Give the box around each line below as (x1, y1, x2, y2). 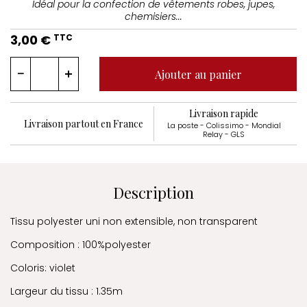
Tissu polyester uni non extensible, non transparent (10, 214, 258, 229)
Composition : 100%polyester (10, 238, 151, 252)
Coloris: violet (10, 261, 75, 275)
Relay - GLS (203, 129, 245, 140)
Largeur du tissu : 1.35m (10, 284, 123, 299)
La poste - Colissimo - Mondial (167, 120, 281, 132)
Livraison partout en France (24, 116, 143, 130)
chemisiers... (125, 10, 182, 24)
